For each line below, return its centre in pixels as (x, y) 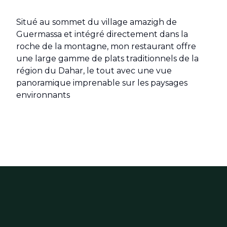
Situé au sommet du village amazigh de (97, 22)
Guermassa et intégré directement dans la (102, 34)
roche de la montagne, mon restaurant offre (106, 46)
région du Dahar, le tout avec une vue (94, 71)
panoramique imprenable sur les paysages (102, 83)
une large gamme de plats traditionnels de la (107, 59)
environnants (43, 95)
